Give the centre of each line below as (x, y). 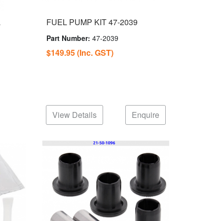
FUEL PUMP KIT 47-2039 (92, 22)
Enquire (145, 114)
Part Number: (69, 38)
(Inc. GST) (95, 53)
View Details (75, 114)
